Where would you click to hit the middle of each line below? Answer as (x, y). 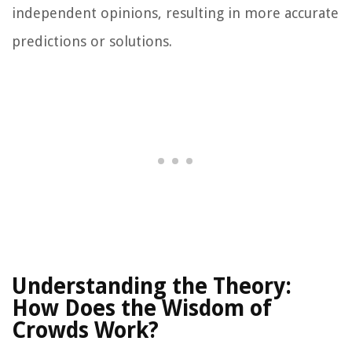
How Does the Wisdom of (142, 309)
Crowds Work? (85, 331)
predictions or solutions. (92, 42)
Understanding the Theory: (152, 287)
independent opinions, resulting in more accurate (175, 13)
